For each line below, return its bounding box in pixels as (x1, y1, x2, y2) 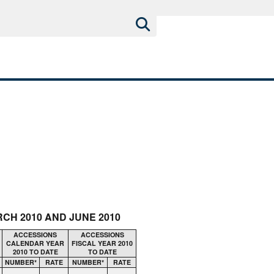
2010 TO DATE (12, 246, 58, 256)
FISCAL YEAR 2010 (72, 238, 133, 248)
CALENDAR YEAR (6, 238, 64, 248)
